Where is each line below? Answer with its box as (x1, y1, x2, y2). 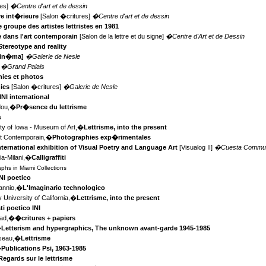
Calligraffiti (31, 154, 66, 161)
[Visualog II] (178, 144, 215, 151)
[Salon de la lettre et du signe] (78, 33, 166, 40)
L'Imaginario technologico (23, 184, 106, 192)
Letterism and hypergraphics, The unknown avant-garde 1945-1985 (1, 224, 211, 232)
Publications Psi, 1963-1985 (1, 245, 87, 252)
